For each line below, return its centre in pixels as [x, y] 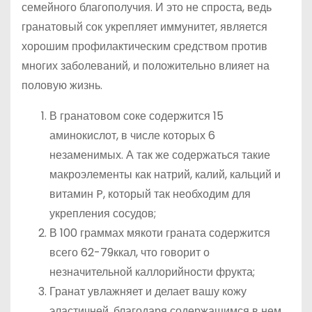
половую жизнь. [62, 85]
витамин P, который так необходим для [150, 194]
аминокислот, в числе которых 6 [132, 135]
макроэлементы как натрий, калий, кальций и [165, 174]
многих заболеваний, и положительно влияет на [146, 65]
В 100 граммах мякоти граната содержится [160, 233]
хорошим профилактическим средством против [145, 46]
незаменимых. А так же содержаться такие [160, 155]
